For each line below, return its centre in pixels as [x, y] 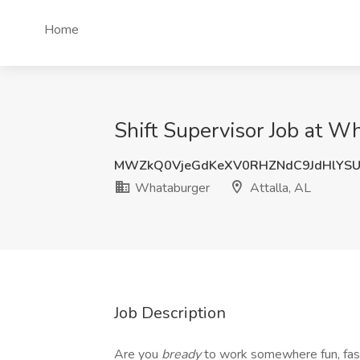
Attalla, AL [279, 188]
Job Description [170, 313]
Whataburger [171, 188]
